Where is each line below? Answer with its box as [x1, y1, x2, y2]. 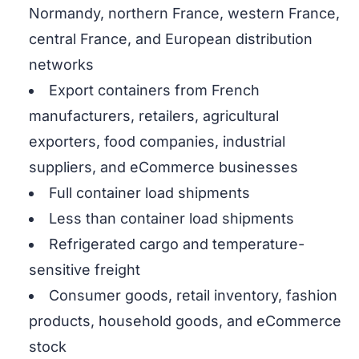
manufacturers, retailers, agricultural [29, 107, 279, 125]
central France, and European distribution [29, 30, 313, 48]
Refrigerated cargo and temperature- [49, 236, 305, 253]
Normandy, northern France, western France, [29, 5, 340, 22]
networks [29, 56, 94, 74]
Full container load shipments [49, 184, 250, 202]
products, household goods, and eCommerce [29, 313, 341, 330]
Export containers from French [49, 82, 260, 99]
